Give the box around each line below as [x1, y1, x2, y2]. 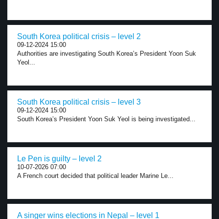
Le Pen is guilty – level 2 [17, 154, 102, 163]
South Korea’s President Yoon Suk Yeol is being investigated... [17, 115, 196, 123]
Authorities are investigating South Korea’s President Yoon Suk [17, 50, 196, 57]
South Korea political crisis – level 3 [17, 98, 141, 106]
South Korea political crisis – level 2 [17, 32, 141, 41]
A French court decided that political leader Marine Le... [17, 172, 174, 179]
